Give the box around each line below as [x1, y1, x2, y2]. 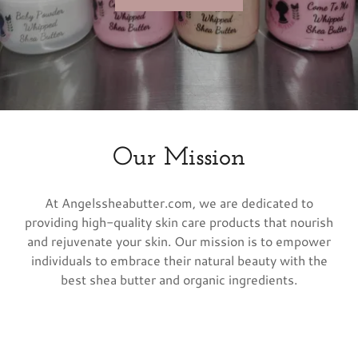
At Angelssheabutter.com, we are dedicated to [45, 193, 313, 212]
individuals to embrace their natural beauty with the [30, 251, 328, 269]
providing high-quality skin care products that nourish [25, 213, 333, 231]
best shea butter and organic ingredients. [61, 270, 297, 288]
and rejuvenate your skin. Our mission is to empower [27, 232, 331, 250]
